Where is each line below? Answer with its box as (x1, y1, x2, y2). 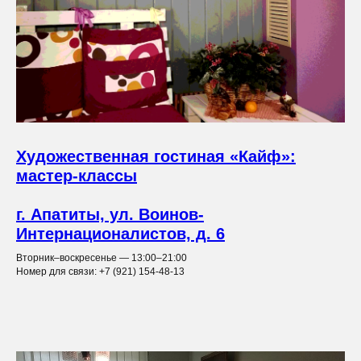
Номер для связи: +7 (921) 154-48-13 (16, 265, 185, 277)
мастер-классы (16, 166, 137, 185)
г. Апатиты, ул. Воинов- (16, 205, 204, 223)
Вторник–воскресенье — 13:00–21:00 (16, 251, 187, 263)
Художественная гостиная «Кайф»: (16, 147, 296, 165)
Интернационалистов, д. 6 (16, 224, 225, 243)
